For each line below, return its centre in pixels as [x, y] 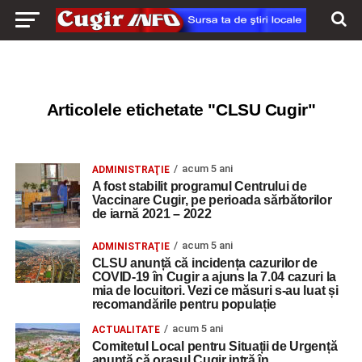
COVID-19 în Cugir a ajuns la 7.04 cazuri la [214, 277]
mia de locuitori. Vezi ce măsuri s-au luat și [215, 290]
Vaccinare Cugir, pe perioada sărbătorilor [212, 200]
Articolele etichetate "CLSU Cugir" [181, 109]
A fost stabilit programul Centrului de [199, 186]
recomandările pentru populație [184, 304]
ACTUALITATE [126, 330]
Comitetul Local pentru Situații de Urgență [215, 346]
